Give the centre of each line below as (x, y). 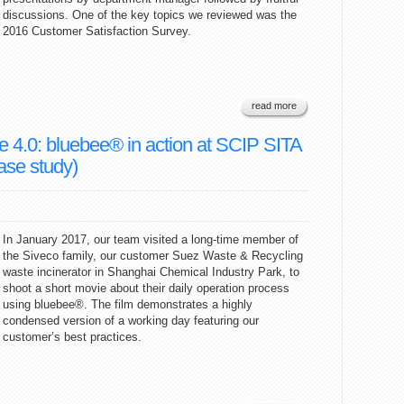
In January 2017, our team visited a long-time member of (151, 239)
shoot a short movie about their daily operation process (146, 288)
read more (274, 106)
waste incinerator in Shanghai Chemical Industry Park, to (151, 272)
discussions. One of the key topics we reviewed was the (150, 15)
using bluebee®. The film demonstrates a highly (128, 304)
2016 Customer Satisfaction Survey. (97, 31)
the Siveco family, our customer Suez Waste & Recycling (153, 256)
